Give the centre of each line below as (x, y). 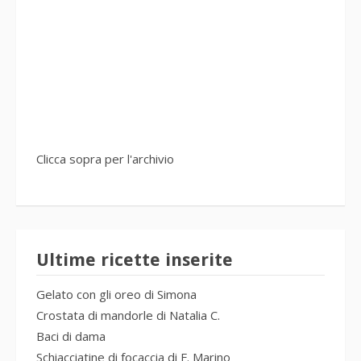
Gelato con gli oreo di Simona (116, 293)
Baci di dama (71, 335)
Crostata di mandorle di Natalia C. (128, 314)
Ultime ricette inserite (135, 259)
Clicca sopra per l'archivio (105, 157)
